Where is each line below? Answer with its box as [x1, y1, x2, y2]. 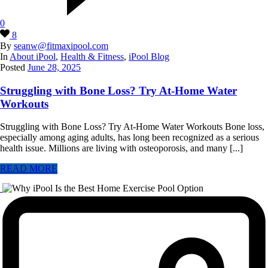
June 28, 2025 [28, 62, 81, 72]
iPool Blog [129, 51, 169, 62]
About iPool [10, 51, 56, 62]
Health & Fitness [60, 51, 124, 62]
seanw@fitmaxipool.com [14, 40, 108, 51]
